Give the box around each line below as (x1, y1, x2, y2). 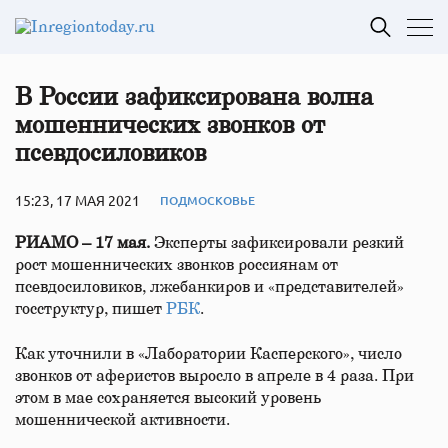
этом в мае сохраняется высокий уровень (15, 390, 321, 406)
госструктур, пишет (15, 301, 166, 317)
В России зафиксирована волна (15, 86, 373, 110)
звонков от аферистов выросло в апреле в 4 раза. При (15, 368, 414, 384)
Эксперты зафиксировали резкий (154, 235, 404, 251)
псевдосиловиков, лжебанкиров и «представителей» (15, 279, 404, 295)
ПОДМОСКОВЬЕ (160, 191, 255, 209)
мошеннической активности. (15, 412, 230, 428)
